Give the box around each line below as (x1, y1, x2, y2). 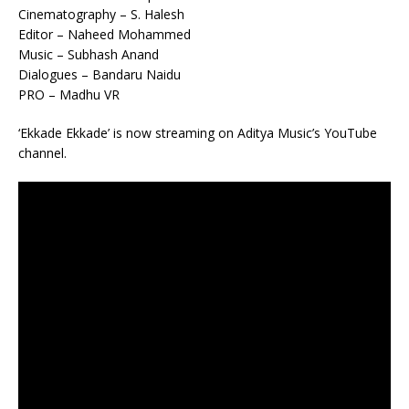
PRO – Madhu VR (18, 86, 120, 103)
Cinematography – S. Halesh (18, 5, 184, 23)
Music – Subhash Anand (18, 46, 159, 63)
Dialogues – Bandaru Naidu (18, 66, 181, 83)
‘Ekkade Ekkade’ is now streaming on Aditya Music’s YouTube (18, 124, 377, 142)
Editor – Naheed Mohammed (18, 26, 191, 43)
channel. (18, 144, 67, 162)
